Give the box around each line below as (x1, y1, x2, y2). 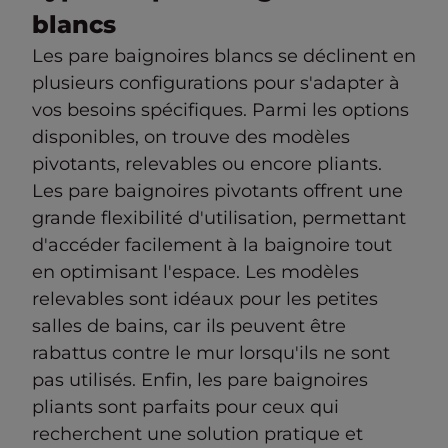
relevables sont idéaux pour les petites (32, 288, 378, 310)
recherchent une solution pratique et (32, 423, 363, 445)
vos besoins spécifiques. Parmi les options (32, 99, 409, 121)
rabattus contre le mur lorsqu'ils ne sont (32, 342, 390, 364)
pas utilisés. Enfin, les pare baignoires (32, 369, 368, 391)
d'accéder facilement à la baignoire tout (32, 234, 392, 256)
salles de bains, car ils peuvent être (32, 315, 346, 337)
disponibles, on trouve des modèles (32, 126, 350, 148)
